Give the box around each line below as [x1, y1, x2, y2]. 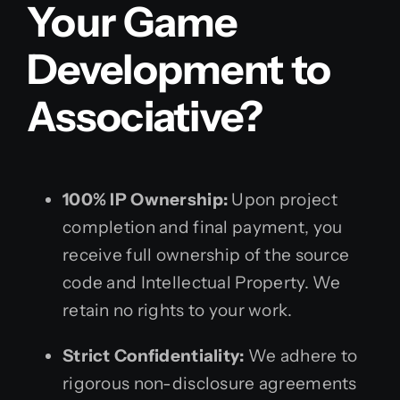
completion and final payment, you [62, 216, 343, 237]
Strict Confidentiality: [62, 345, 245, 366]
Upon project [228, 188, 337, 210]
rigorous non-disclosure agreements [62, 372, 357, 394]
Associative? [27, 91, 263, 142]
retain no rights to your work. [62, 299, 293, 321]
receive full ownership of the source [62, 244, 350, 265]
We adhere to [244, 345, 358, 366]
